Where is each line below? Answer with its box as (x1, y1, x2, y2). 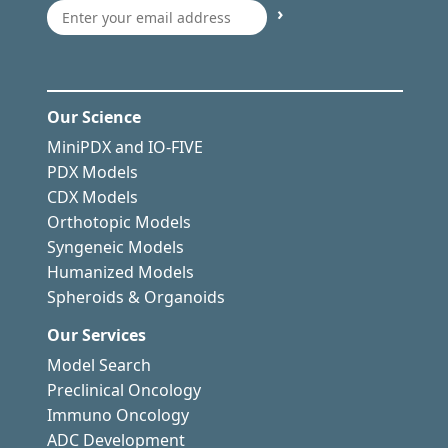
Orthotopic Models (47, 211, 191, 234)
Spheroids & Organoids (47, 286, 225, 309)
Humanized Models (47, 261, 194, 284)
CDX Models (47, 186, 138, 209)
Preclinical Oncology (47, 379, 201, 402)
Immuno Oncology (47, 404, 189, 427)
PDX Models (47, 161, 138, 184)
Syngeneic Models (47, 236, 184, 259)
